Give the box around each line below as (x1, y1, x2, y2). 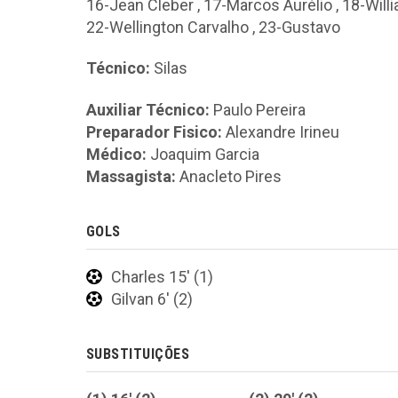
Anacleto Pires (176, 166, 282, 186)
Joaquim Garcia (147, 144, 259, 163)
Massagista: (86, 166, 176, 186)
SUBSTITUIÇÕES (86, 345, 190, 362)
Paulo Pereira (210, 99, 306, 119)
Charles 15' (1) (111, 267, 213, 286)
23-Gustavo (259, 17, 340, 36)
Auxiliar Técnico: (86, 99, 210, 119)
